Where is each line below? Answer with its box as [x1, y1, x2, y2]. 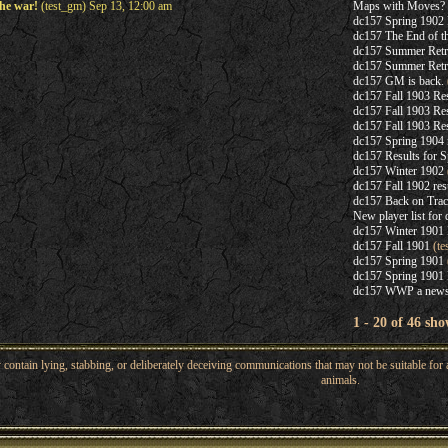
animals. [320, 373, 360, 387]
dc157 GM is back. [352, 74, 444, 88]
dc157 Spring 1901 [352, 254, 444, 268]
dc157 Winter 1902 [352, 164, 444, 178]
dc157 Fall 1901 [352, 239, 430, 253]
